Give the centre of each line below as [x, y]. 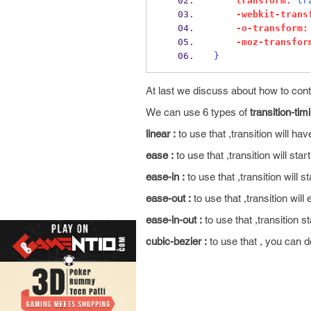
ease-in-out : [174, 220]
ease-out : [168, 198]
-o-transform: [272, 28]
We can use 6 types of [198, 112]
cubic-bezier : [176, 241]
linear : [161, 134]
